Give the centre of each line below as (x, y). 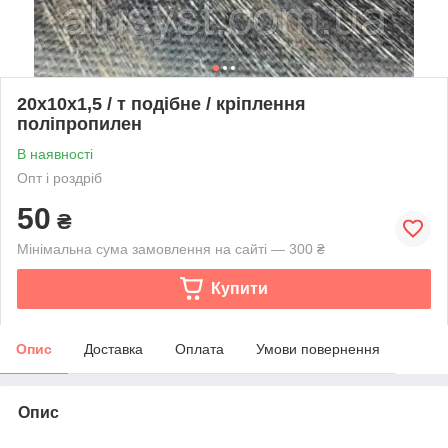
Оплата (199, 348)
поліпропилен (79, 123)
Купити (239, 288)
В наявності (55, 153)
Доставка (113, 348)
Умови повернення (318, 348)
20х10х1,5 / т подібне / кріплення (161, 103)
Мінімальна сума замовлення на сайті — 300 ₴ (171, 248)
